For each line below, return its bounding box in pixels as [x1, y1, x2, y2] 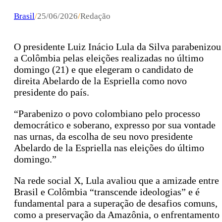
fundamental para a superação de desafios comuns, [14, 198, 218, 209]
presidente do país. [14, 87, 89, 98]
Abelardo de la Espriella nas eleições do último [14, 142, 204, 154]
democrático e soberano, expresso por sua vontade [14, 119, 216, 131]
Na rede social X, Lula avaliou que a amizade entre [14, 175, 219, 186]
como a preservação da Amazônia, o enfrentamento [14, 209, 220, 221]
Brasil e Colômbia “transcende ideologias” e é [14, 186, 200, 198]
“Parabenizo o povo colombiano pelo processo [14, 108, 200, 119]
